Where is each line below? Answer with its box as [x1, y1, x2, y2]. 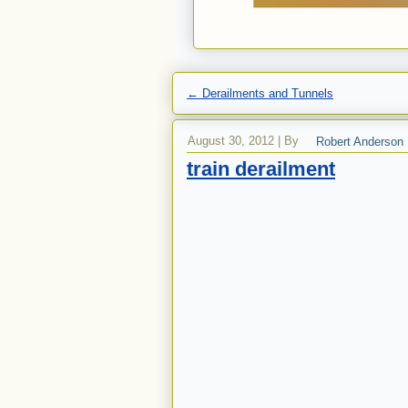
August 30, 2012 [188, 134, 274, 148]
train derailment [187, 158, 335, 180]
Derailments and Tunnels [199, 87, 333, 100]
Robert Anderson [316, 134, 403, 148]
